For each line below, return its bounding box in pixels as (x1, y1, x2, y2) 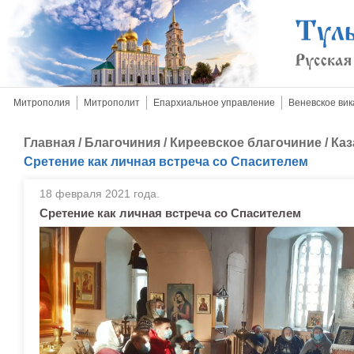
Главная (24, 136, 75, 149)
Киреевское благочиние (170, 136, 322, 149)
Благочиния (85, 136, 160, 149)
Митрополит (84, 97, 140, 108)
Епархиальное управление (153, 97, 275, 108)
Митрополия (13, 97, 70, 108)
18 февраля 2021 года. (40, 187, 160, 200)
